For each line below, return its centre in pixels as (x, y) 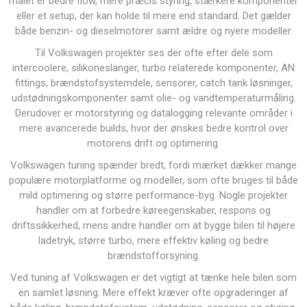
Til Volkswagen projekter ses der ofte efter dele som (153, 53)
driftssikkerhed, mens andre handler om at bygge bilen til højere (153, 225)
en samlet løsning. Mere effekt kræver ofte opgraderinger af (153, 293)
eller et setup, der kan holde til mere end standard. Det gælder (153, 16)
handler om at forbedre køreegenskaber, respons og (153, 210)
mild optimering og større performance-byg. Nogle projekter (153, 195)
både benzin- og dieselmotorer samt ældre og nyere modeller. (153, 31)
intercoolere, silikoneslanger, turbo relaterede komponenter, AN (153, 68)
